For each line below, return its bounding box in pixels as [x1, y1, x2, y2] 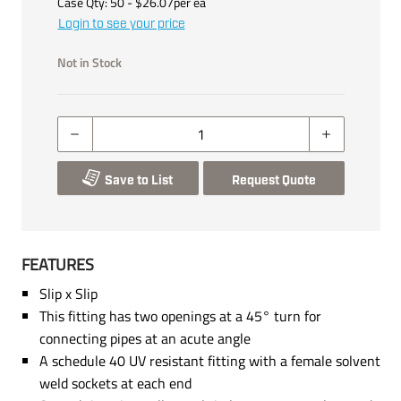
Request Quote [231, 172, 316, 189]
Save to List [105, 172, 173, 189]
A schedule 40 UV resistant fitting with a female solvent [38, 349, 380, 371]
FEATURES [21, 252, 94, 277]
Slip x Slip [38, 282, 98, 304]
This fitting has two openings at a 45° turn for [38, 304, 321, 327]
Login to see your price [57, 15, 185, 32]
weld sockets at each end [38, 371, 192, 394]
